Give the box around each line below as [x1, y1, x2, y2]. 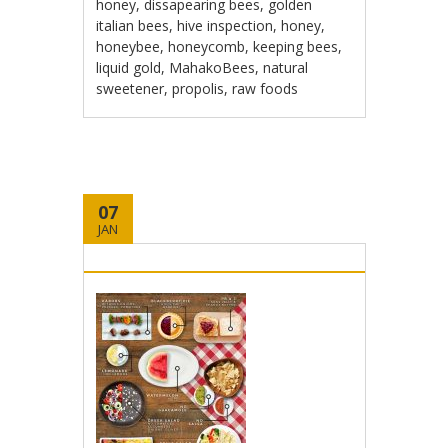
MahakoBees [169, 58, 256, 77]
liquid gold [96, 58, 162, 77]
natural [263, 58, 309, 77]
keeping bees [253, 37, 339, 56]
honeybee [96, 37, 161, 56]
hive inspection [177, 16, 274, 35]
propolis [172, 79, 225, 98]
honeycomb [168, 37, 246, 56]
